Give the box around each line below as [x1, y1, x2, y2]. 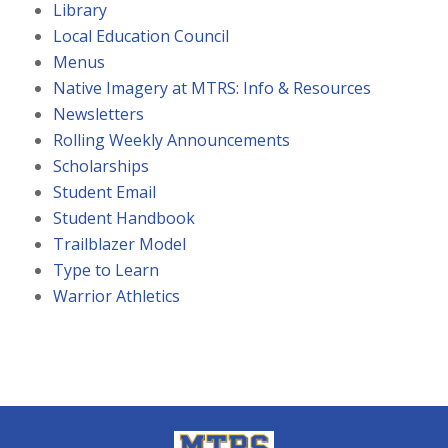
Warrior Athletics [53, 284, 181, 307]
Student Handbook [53, 206, 196, 229]
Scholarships [53, 154, 150, 177]
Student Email [53, 180, 157, 203]
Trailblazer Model [53, 232, 187, 255]
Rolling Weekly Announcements [53, 128, 291, 151]
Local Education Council [53, 24, 230, 47]
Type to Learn [53, 258, 160, 281]
